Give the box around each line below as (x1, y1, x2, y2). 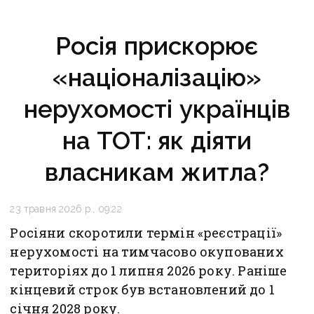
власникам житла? (44, 158, 270, 187)
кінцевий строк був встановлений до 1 (10, 281, 275, 299)
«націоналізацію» (52, 63, 262, 93)
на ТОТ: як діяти (62, 126, 252, 156)
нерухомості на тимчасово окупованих (10, 243, 284, 261)
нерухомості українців (23, 95, 291, 124)
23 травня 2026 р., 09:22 (10, 203, 122, 215)
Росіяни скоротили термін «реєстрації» (10, 224, 282, 242)
